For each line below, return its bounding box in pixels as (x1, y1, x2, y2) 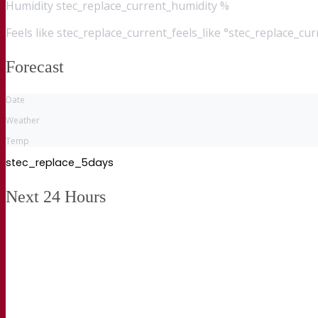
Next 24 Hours (6, 187, 106, 206)
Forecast (6, 57, 64, 76)
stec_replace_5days (6, 155, 114, 170)
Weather (6, 114, 40, 126)
